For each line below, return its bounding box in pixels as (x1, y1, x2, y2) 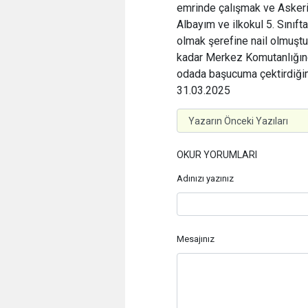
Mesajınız (177, 233, 214, 244)
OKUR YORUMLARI (177, 149, 257, 160)
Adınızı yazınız (177, 173, 234, 184)
